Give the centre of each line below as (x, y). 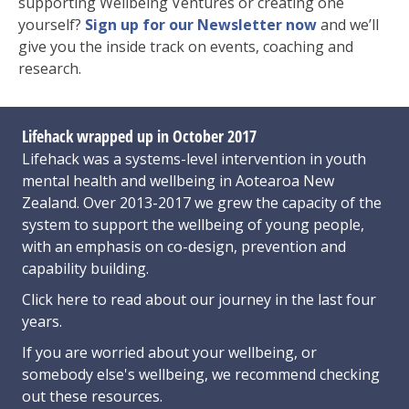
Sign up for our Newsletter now (201, 25)
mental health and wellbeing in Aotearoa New (178, 181)
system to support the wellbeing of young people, (193, 225)
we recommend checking (296, 375)
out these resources (91, 397)
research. (50, 69)
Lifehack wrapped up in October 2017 (139, 136)
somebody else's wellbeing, (117, 375)
